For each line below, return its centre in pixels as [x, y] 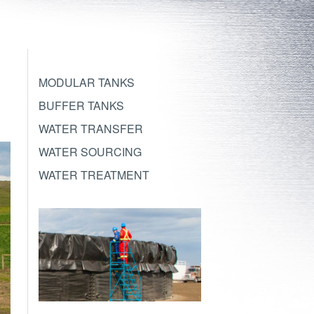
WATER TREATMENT [94, 175]
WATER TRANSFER [90, 128]
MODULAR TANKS [86, 82]
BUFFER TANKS [81, 105]
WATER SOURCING [90, 151]
